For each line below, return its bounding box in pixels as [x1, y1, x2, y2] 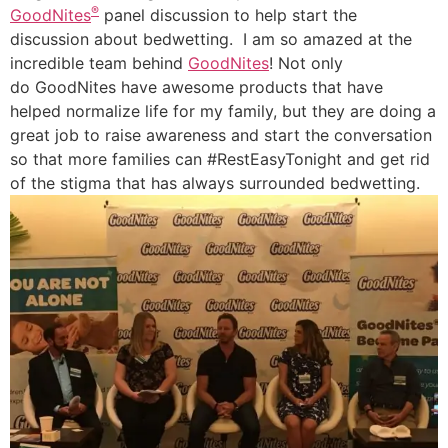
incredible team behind [10, 52, 188, 73]
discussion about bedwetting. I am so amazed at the [10, 28, 412, 49]
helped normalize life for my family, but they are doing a [10, 100, 436, 121]
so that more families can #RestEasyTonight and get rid [10, 148, 430, 169]
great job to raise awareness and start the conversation [10, 124, 432, 145]
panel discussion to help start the [99, 4, 357, 25]
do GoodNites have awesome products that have [10, 76, 383, 97]
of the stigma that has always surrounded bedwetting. [10, 172, 425, 193]
